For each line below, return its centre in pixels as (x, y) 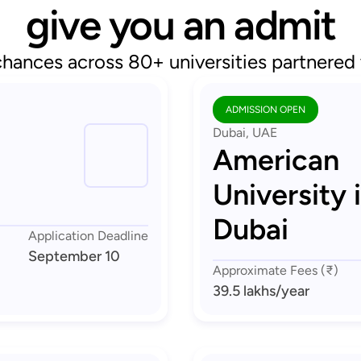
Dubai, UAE (245, 133)
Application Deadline (88, 236)
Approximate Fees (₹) (276, 270)
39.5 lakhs (244, 291)
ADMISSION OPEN (266, 110)
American (276, 160)
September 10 (74, 256)
